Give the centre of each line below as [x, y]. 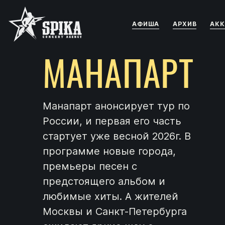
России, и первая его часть [112, 121]
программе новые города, [109, 151]
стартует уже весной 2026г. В [117, 136]
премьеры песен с [90, 166]
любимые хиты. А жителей [110, 196]
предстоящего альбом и [104, 181]
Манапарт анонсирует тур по [116, 106]
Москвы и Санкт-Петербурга [115, 211]
